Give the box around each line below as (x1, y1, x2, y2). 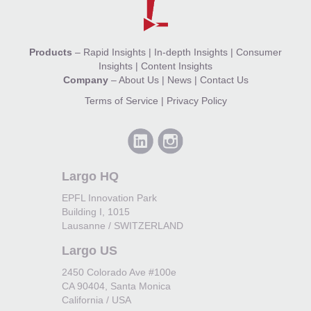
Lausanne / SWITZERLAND (62, 220, 183, 232)
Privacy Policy (166, 95, 227, 107)
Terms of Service (84, 95, 158, 107)
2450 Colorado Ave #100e (62, 267, 176, 278)
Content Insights (141, 60, 212, 72)
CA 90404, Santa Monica (62, 280, 171, 292)
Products (29, 47, 72, 58)
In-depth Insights (154, 47, 228, 58)
